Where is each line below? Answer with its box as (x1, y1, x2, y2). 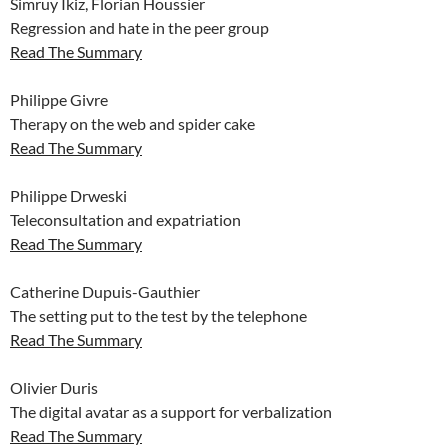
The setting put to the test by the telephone (10, 306, 307, 325)
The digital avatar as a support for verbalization (10, 402, 332, 421)
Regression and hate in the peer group (10, 18, 269, 37)
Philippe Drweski (10, 186, 127, 205)
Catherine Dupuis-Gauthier (10, 282, 200, 301)
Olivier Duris (10, 378, 98, 397)
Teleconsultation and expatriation (10, 210, 241, 229)
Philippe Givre (10, 90, 108, 109)
